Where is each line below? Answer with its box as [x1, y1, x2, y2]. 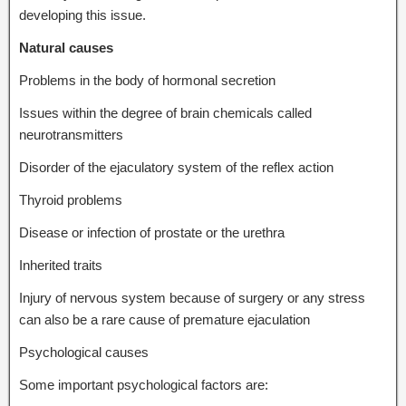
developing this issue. [19, 6, 146, 23]
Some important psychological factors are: [19, 376, 268, 392]
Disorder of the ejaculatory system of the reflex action [19, 159, 333, 175]
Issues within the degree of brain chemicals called [19, 104, 312, 121]
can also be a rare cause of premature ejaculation [19, 311, 310, 327]
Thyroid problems [19, 191, 122, 208]
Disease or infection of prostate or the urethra [19, 224, 285, 240]
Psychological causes [19, 343, 149, 360]
